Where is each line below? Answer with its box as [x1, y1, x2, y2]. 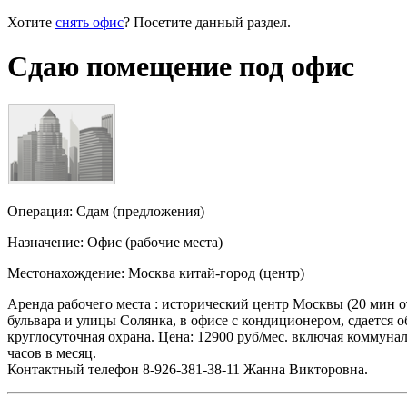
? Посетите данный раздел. [124, 14, 291, 30]
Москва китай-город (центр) [124, 264, 304, 281]
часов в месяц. [7, 344, 96, 361]
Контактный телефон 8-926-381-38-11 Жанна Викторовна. [7, 361, 368, 377]
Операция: [7, 203, 73, 219]
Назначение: [7, 233, 84, 250]
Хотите [7, 14, 55, 30]
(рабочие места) [122, 233, 223, 250]
